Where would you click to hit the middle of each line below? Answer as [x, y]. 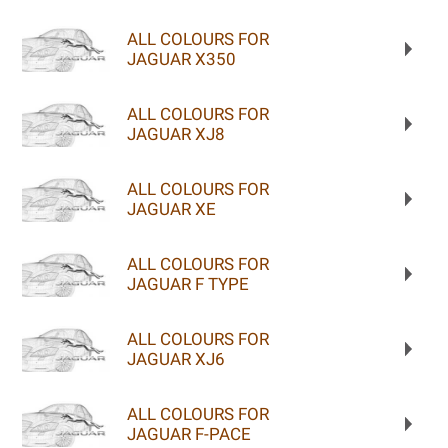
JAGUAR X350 [181, 58]
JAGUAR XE [171, 208]
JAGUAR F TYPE [187, 283]
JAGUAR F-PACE [188, 433]
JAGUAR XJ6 [175, 358]
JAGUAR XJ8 [175, 133]
